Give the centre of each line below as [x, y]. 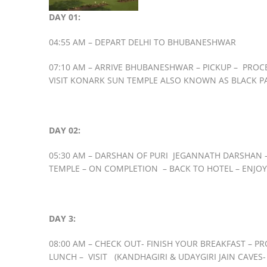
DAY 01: [65, 17]
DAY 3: [62, 219]
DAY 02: [65, 131]
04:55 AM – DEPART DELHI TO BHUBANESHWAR [142, 42]
